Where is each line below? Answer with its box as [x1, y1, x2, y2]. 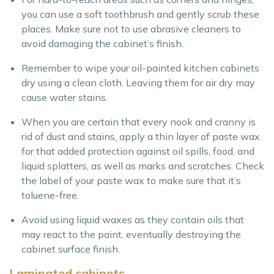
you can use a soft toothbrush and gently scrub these [21, 8, 259, 21]
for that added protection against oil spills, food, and [21, 145, 254, 158]
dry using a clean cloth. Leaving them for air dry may [21, 76, 255, 89]
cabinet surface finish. [21, 243, 120, 256]
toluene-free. [21, 189, 79, 202]
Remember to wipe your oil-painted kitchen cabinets [21, 62, 259, 75]
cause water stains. [21, 91, 108, 104]
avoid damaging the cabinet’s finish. [21, 37, 183, 50]
